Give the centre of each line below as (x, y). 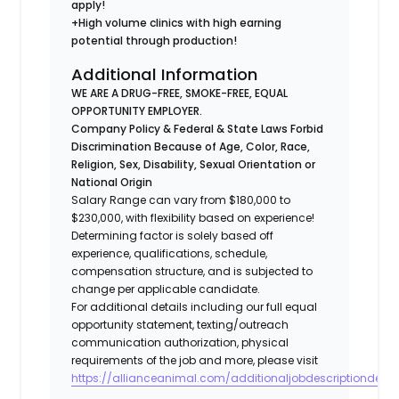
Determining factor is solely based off (173, 235)
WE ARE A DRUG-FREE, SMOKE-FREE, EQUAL (180, 93)
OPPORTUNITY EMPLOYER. (138, 110)
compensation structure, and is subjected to (192, 271)
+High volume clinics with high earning (177, 22)
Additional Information (165, 74)
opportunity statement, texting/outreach (180, 324)
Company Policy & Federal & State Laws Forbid (198, 128)
